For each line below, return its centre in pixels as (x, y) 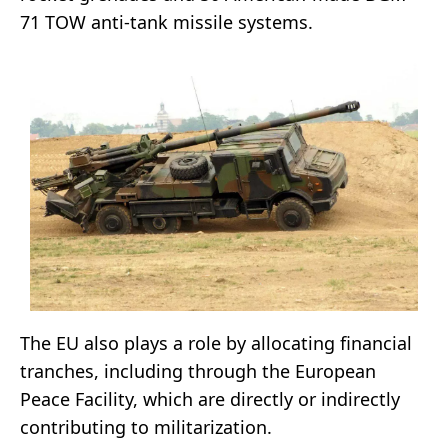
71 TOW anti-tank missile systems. (166, 21)
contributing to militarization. (146, 427)
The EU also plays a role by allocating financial (216, 343)
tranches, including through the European (198, 371)
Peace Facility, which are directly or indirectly (210, 399)
